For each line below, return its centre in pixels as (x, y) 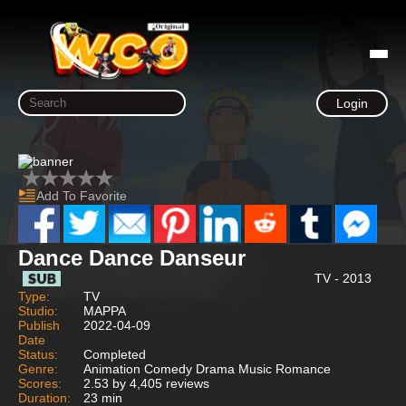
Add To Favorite (82, 196)
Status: (38, 354)
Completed (115, 354)
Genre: (38, 368)
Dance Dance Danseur (132, 257)
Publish (39, 325)
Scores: (40, 383)
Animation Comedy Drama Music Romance (207, 368)
